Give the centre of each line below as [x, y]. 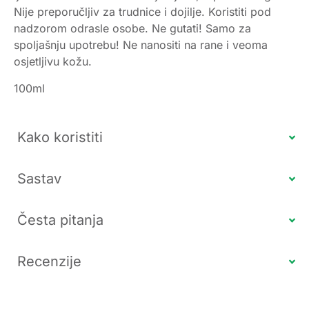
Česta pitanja [60, 220]
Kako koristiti [60, 138]
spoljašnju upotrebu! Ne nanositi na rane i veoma [141, 45]
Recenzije [49, 262]
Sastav [39, 179]
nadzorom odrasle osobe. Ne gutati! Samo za [132, 29]
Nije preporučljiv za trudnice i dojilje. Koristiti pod [142, 12]
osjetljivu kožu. [53, 62]
